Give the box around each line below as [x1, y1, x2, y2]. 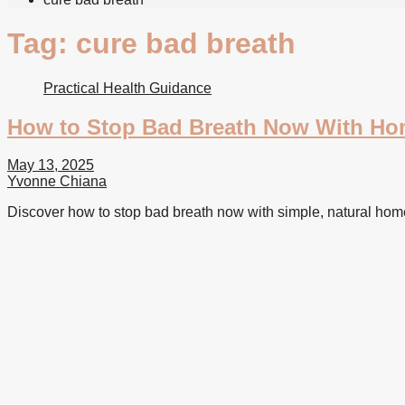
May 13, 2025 [7, 157, 94, 174]
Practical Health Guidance [43, 80, 212, 96]
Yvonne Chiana [7, 174, 107, 190]
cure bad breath [76, 27, 296, 61]
